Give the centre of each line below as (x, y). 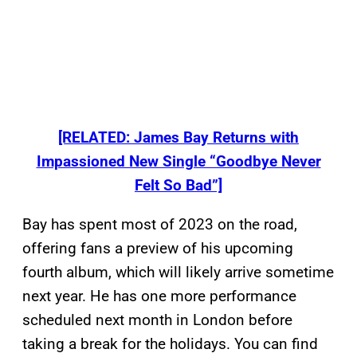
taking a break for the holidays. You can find (170, 344)
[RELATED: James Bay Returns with (178, 138)
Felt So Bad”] (178, 186)
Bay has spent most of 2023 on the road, (160, 225)
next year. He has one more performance (159, 296)
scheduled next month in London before (157, 320)
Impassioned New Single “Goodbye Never (178, 162)
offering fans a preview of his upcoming (158, 249)
